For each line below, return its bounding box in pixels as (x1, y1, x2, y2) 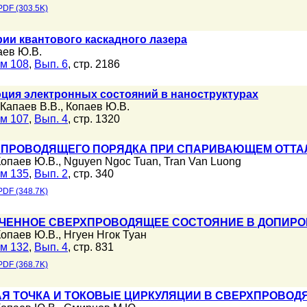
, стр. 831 (68, 241, 114, 253)
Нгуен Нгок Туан (64, 229, 147, 241)
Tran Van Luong (164, 156, 241, 167)
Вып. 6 (34, 58, 68, 70)
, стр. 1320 (68, 113, 120, 125)
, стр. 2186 (68, 58, 120, 70)
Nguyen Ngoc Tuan (64, 156, 158, 167)
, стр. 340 (68, 168, 114, 180)
